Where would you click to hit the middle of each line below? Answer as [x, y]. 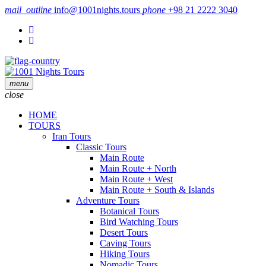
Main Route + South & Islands [157, 190]
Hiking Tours [125, 254]
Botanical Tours [129, 211]
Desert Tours [124, 232]
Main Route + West [136, 179]
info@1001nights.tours [97, 10]
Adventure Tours [108, 200]
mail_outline [28, 10]
